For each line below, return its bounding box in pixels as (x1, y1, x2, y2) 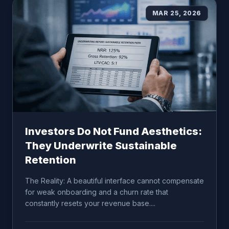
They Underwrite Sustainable (25, 140, 177, 152)
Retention (25, 154, 76, 166)
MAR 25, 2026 (152, 9, 201, 17)
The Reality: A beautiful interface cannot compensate (25, 176, 204, 185)
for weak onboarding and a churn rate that (25, 188, 168, 196)
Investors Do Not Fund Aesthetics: (25, 125, 202, 138)
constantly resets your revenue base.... (25, 199, 155, 208)
